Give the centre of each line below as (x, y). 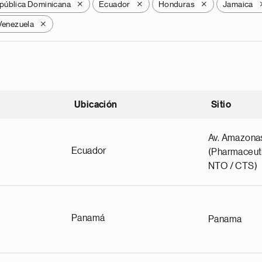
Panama (225, 219)
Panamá (88, 218)
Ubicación (96, 105)
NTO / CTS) (233, 166)
